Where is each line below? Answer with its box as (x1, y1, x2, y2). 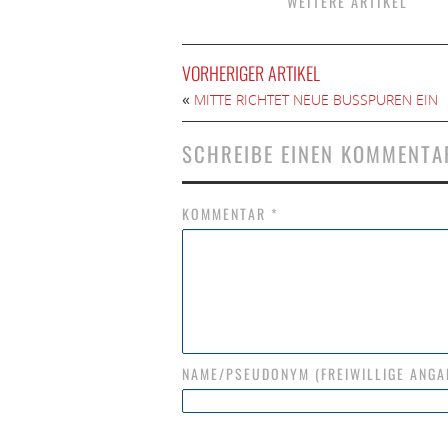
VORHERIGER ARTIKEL (182, 60, 320, 86)
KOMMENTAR (182, 203, 271, 224)
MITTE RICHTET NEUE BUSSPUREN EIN (194, 90, 438, 109)
